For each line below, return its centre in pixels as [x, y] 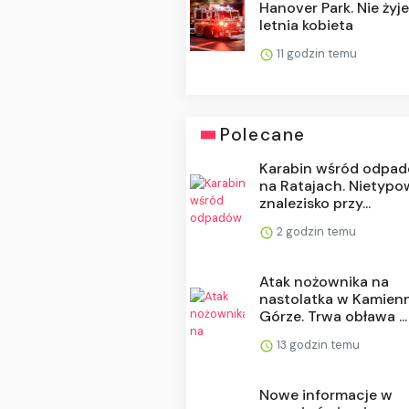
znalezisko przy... [315, 204]
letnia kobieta [307, 26]
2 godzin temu [315, 232]
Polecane [263, 135]
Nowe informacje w [326, 395]
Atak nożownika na [325, 282]
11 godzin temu [316, 54]
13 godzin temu [317, 345]
